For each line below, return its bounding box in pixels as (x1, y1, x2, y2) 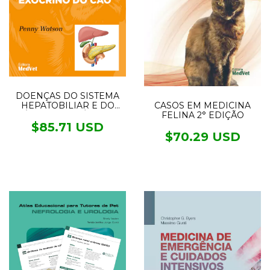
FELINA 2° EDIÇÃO (161, 110, 244, 121)
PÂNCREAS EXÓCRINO (17, 109, 118, 121)
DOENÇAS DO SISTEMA (16, 90, 119, 101)
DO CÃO (49, 119, 86, 130)
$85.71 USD (31, 119, 104, 134)
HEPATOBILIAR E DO (20, 99, 115, 111)
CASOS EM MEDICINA (154, 100, 251, 111)
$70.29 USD (165, 130, 240, 145)
